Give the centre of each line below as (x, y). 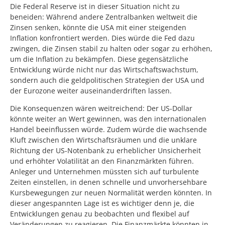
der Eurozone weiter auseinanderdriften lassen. (91, 90)
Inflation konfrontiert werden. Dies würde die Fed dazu (102, 38)
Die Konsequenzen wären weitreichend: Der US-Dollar (101, 108)
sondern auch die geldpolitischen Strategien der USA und (107, 80)
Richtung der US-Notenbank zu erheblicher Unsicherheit (105, 151)
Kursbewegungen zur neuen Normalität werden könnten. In (111, 193)
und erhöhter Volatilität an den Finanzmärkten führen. (102, 161)
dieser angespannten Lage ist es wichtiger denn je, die (102, 203)
